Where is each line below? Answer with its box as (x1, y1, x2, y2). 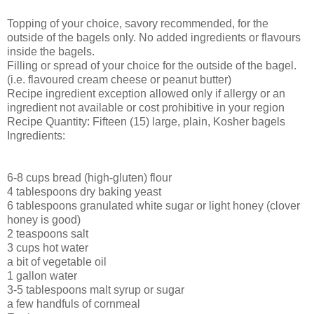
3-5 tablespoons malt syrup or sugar (7, 283, 184, 296)
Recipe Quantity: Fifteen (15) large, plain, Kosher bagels (7, 115, 285, 128)
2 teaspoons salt (7, 227, 88, 240)
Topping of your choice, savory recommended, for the (7, 17, 268, 29)
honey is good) (7, 213, 81, 226)
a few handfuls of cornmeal (7, 297, 140, 310)
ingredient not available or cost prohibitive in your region (7, 101, 285, 114)
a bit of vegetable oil (7, 255, 107, 268)
